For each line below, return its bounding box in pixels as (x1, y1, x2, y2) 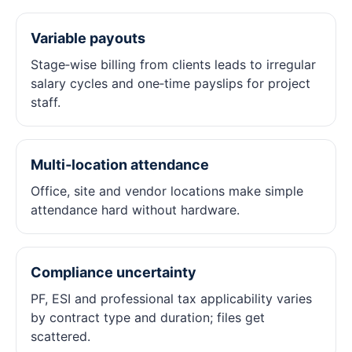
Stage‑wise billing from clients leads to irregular (31, 57, 316, 72)
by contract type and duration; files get (31, 310, 265, 325)
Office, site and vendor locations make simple (31, 183, 303, 199)
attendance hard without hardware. (31, 202, 240, 218)
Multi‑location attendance (31, 156, 209, 173)
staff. (31, 94, 60, 110)
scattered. (31, 328, 90, 344)
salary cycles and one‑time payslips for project (31, 75, 310, 91)
